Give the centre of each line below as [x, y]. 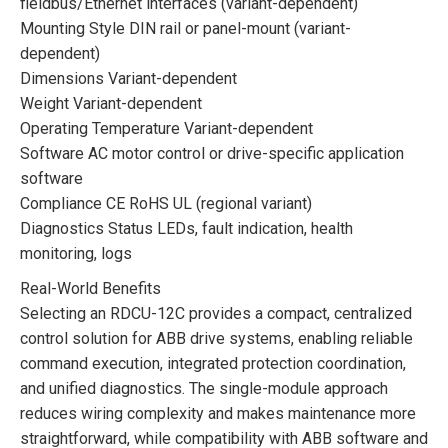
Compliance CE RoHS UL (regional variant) [166, 203]
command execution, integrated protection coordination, [213, 363]
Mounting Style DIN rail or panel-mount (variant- [185, 28]
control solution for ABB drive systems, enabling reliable [216, 338]
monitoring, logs [76, 253]
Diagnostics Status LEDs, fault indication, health [186, 228]
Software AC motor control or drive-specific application [212, 153]
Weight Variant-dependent [111, 103]
